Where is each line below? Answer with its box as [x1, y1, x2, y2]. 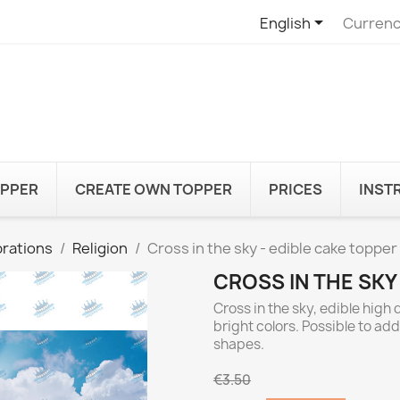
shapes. [213, 334, 264, 354]
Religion [72, 237, 128, 258]
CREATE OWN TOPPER [75, 179, 232, 199]
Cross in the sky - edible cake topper [147, 237, 397, 258]
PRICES [269, 179, 322, 199]
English [259, 12, 311, 33]
